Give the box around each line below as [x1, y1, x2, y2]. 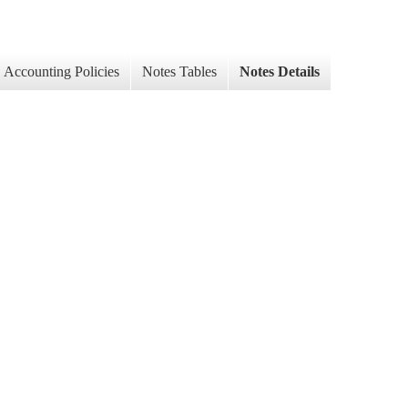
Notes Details [240, 64, 320, 80]
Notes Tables [142, 64, 217, 80]
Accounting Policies [4, 64, 119, 80]
